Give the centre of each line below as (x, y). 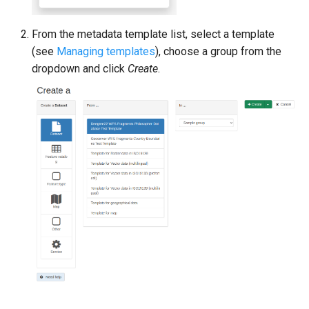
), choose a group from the (218, 51)
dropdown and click (80, 69)
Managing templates (106, 51)
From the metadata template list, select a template (153, 34)
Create (143, 69)
